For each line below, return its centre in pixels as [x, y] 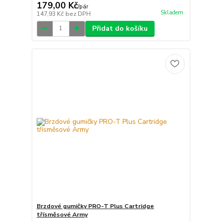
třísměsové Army [62, 215]
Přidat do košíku [120, 28]
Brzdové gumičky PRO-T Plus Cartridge [95, 206]
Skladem [172, 12]
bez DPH [78, 14]
